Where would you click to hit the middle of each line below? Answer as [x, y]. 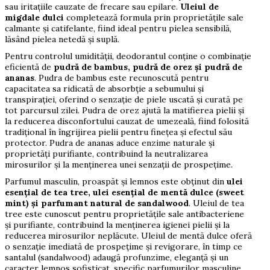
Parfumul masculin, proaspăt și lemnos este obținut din [115, 182]
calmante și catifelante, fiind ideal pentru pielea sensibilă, [118, 29]
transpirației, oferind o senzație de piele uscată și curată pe [124, 100]
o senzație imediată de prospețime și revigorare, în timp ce [123, 247]
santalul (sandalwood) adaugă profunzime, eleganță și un [116, 258]
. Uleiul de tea [216, 203]
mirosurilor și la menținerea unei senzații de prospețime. [118, 165]
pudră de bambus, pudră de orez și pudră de [148, 67]
